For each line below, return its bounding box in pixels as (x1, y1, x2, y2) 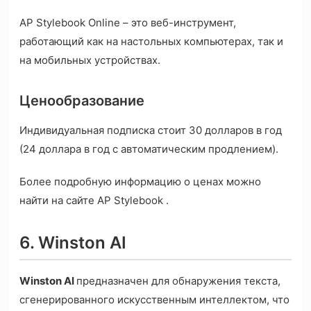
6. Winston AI (19, 233, 126, 253)
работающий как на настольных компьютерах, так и (19, 35, 283, 49)
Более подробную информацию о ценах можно (19, 175, 261, 189)
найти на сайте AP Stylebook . (19, 194, 169, 208)
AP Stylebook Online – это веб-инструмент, (19, 16, 236, 30)
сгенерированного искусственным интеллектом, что (19, 293, 289, 307)
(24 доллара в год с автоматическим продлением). (19, 142, 278, 156)
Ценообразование (19, 92, 144, 110)
